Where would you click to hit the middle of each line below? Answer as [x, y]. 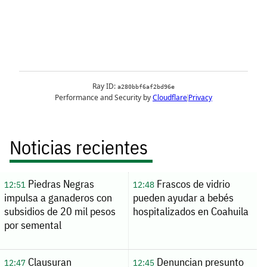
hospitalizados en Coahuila [190, 212]
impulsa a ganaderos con [58, 198]
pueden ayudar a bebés [183, 198]
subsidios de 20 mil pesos [60, 212]
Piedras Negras [60, 184]
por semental [32, 225]
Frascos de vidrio [192, 184]
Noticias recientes [79, 147]
